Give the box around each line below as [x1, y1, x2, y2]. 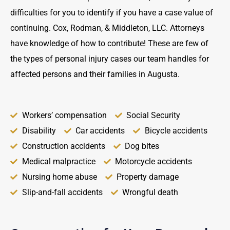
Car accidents [75, 126, 125, 136]
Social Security [126, 110, 180, 120]
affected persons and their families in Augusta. [10, 69, 180, 79]
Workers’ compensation [22, 110, 107, 120]
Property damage [117, 172, 179, 182]
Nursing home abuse [22, 172, 97, 182]
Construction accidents [22, 141, 105, 151]
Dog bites [125, 141, 159, 151]
